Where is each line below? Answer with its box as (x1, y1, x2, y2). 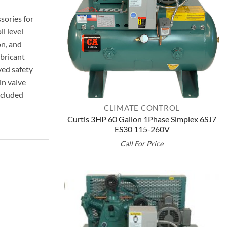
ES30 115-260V (114, 124, 170, 134)
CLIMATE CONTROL (103, 103, 180, 113)
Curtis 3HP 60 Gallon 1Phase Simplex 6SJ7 (67, 114, 216, 124)
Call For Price (120, 139, 164, 148)
